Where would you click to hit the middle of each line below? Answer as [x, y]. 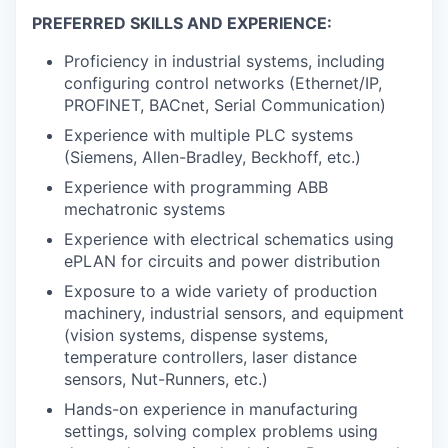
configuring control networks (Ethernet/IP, [223, 83]
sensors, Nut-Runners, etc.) [166, 379]
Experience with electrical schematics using [229, 239]
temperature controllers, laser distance [210, 357]
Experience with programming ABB [196, 187]
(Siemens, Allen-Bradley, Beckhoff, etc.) [212, 157]
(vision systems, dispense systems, [196, 335]
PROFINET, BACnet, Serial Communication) [225, 105]
